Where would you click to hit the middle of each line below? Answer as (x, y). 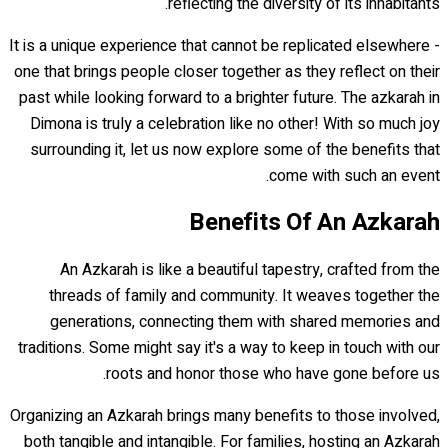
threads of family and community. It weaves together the (244, 296)
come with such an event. (354, 176)
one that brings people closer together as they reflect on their (227, 72)
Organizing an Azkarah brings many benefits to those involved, (225, 416)
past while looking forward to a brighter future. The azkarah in (229, 98)
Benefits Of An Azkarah (314, 223)
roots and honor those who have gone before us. (273, 374)
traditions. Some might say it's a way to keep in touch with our (229, 348)
